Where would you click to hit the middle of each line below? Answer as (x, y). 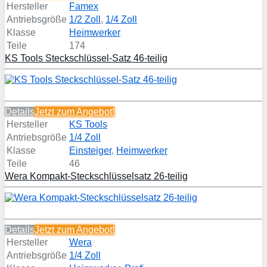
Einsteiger (90, 151)
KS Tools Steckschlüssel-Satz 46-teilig (86, 58)
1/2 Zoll (85, 20)
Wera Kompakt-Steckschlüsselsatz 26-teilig (96, 176)
